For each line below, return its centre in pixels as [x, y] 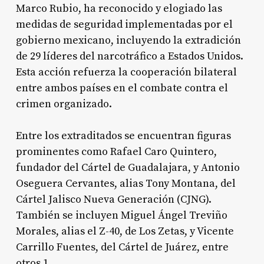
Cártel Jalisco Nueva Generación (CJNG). [113, 199]
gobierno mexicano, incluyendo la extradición [128, 40]
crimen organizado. [64, 104]
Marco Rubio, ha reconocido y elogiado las [119, 8]
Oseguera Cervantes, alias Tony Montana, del [126, 183]
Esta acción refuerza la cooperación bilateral [126, 72]
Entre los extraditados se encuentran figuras [123, 136]
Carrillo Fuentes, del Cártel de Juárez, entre [122, 247]
